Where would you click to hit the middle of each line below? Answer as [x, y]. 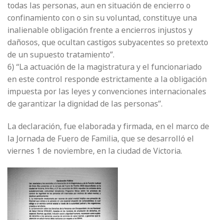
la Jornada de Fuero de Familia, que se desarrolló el [101, 138]
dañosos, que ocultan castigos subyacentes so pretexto [108, 42]
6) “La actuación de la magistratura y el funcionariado [105, 67]
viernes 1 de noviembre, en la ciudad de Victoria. [95, 151]
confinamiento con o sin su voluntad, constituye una [102, 17]
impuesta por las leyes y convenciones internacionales [107, 91]
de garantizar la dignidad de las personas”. [85, 103]
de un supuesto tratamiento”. [61, 54]
